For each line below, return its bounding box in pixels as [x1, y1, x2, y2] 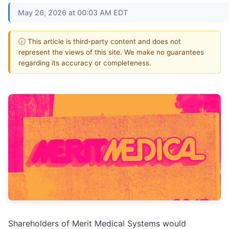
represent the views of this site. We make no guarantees [18, 48, 204, 56]
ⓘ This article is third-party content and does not [18, 37, 181, 45]
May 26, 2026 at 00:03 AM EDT [18, 8, 128, 17]
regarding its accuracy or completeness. [18, 58, 151, 67]
